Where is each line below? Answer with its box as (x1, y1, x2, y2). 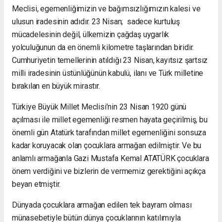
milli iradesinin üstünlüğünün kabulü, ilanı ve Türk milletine (12, 68, 204, 78)
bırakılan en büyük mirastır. (12, 81, 100, 91)
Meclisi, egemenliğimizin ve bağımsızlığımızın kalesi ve (12, 3, 201, 13)
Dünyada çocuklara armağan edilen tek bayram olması (12, 200, 192, 210)
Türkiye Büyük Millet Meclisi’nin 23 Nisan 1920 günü (12, 102, 187, 111)
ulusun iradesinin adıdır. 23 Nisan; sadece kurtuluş (12, 16, 180, 26)
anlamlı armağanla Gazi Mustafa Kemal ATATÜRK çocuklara (12, 153, 209, 163)
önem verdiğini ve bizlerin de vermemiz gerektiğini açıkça (12, 166, 206, 176)
